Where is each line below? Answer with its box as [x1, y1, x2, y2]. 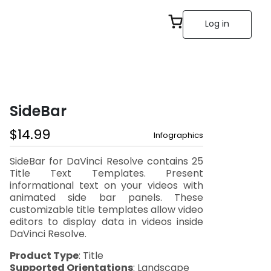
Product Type [10, 248, 79, 265]
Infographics [154, 129, 203, 142]
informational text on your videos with [10, 178, 203, 194]
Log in [205, 17, 229, 31]
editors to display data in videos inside [10, 215, 203, 230]
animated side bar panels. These [10, 191, 203, 206]
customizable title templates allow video [10, 203, 203, 218]
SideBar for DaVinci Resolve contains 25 [10, 154, 203, 170]
